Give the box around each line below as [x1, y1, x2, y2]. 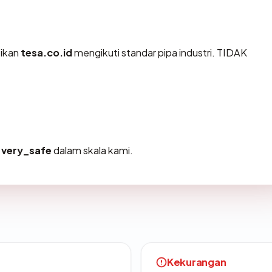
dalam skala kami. [52, 144, 133, 157]
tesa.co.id [21, 46, 72, 59]
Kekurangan [167, 256, 226, 269]
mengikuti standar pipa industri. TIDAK [72, 46, 247, 59]
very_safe [1, 144, 52, 157]
